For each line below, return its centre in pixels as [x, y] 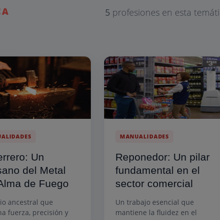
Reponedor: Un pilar [162, 157]
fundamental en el [157, 170]
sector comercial [154, 183]
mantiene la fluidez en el [156, 212]
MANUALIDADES [144, 136]
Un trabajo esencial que [154, 202]
